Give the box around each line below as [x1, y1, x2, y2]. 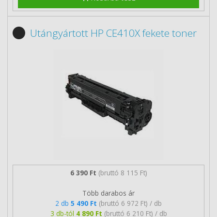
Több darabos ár [82, 188, 135, 198]
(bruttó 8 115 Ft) [98, 168, 147, 177]
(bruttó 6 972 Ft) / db [99, 198, 162, 208]
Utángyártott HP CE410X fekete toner [30, 26, 197, 40]
